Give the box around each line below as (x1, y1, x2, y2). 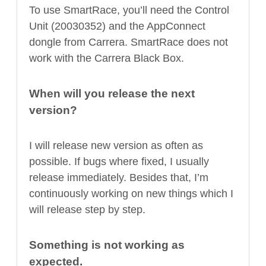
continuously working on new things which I (29, 187, 233, 199)
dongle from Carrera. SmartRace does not (29, 36, 228, 49)
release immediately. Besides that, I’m (29, 171, 208, 183)
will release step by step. (29, 203, 145, 216)
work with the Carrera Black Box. (29, 52, 184, 65)
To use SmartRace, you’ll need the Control (29, 4, 229, 17)
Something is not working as (29, 238, 185, 251)
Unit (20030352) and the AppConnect (29, 20, 205, 33)
